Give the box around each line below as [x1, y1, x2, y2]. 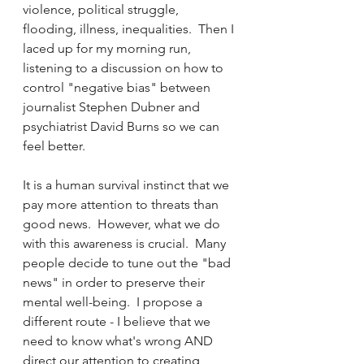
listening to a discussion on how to [23, 60, 227, 76]
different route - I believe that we [23, 314, 214, 329]
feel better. [23, 138, 85, 154]
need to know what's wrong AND [23, 333, 216, 349]
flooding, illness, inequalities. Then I [23, 21, 237, 37]
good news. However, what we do [23, 216, 223, 232]
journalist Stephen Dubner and [23, 99, 203, 115]
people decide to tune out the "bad [23, 255, 234, 271]
